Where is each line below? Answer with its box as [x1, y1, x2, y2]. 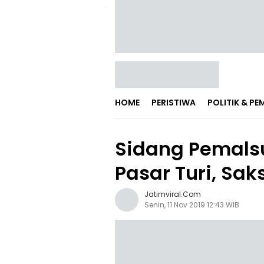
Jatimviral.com [144, 189, 201, 199]
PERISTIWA [151, 97, 196, 108]
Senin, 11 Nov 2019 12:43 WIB [144, 200, 239, 210]
